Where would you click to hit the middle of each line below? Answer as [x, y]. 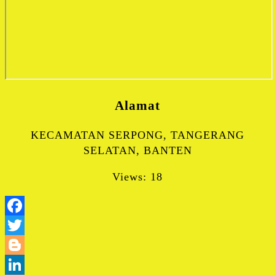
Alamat [137, 105]
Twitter [156, 245]
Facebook [161, 225]
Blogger [157, 264]
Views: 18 [137, 176]
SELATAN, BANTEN [137, 150]
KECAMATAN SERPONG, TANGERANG [137, 135]
